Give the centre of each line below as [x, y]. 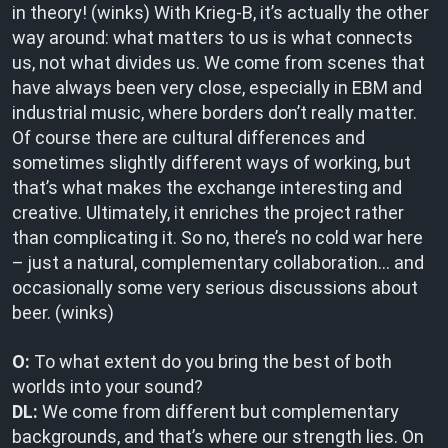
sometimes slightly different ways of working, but [211, 162]
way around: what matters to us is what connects [212, 37]
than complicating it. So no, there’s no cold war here [217, 237]
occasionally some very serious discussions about [215, 287]
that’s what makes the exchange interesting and [207, 187]
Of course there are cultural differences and [188, 137]
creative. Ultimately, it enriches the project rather [208, 212]
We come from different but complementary [218, 411]
